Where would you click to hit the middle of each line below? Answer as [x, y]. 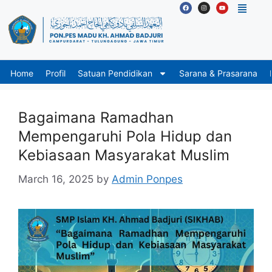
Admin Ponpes [147, 179]
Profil [56, 73]
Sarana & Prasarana [218, 73]
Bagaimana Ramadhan [96, 118]
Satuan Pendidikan [115, 73]
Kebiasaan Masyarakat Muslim [124, 155]
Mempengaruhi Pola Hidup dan [125, 137]
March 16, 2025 [56, 179]
